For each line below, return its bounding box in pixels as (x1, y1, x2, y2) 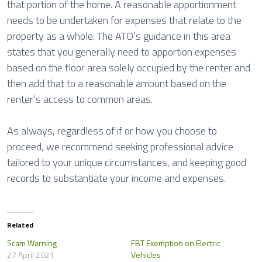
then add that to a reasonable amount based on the (7, 75, 226, 91)
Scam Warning (7, 237, 57, 249)
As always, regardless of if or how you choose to (7, 123, 217, 139)
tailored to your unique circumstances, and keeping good (7, 154, 246, 170)
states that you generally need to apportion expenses (7, 44, 236, 60)
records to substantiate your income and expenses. (7, 170, 226, 186)
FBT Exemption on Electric (131, 237, 220, 249)
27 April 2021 (7, 249, 54, 261)
